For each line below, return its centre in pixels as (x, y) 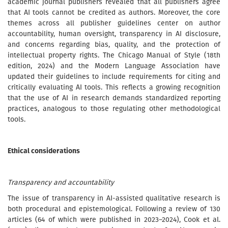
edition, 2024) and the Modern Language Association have (114, 66)
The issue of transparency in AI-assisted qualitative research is (114, 198)
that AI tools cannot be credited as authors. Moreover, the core (114, 12)
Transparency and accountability (61, 182)
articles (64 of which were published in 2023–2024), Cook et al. (114, 220)
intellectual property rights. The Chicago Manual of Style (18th (114, 55)
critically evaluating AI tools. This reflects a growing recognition (114, 87)
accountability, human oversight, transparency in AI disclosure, (114, 34)
